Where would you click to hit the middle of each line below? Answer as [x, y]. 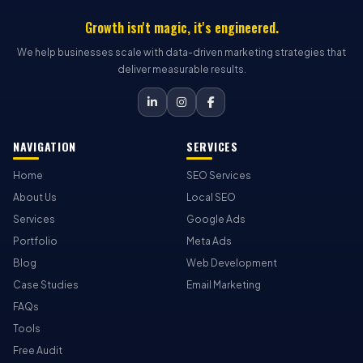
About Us [35, 197]
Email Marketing [224, 285]
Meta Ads [209, 241]
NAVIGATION [45, 146]
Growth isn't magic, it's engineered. [181, 28]
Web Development [232, 263]
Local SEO [211, 197]
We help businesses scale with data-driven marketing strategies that [181, 52]
